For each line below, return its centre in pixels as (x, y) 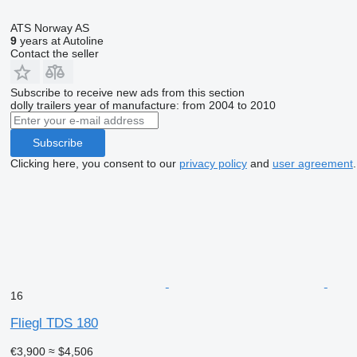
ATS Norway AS (49, 27)
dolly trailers (40, 105)
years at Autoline (60, 40)
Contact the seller (54, 53)
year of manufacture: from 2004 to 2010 (175, 105)
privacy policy (213, 163)
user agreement (312, 163)
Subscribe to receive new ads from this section (127, 92)
